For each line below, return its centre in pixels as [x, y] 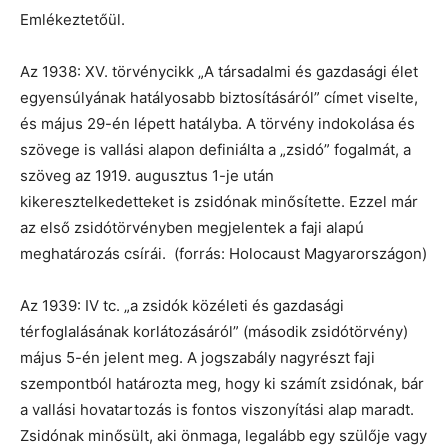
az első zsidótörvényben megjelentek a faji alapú [192, 227]
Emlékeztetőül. [72, 19]
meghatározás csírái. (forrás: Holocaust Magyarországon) [223, 253]
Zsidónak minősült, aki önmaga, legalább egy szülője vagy [223, 435]
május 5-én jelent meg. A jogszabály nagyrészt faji [197, 357]
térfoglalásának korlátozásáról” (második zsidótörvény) [214, 331]
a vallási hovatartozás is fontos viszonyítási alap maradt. [217, 409]
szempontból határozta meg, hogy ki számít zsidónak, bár [222, 383]
